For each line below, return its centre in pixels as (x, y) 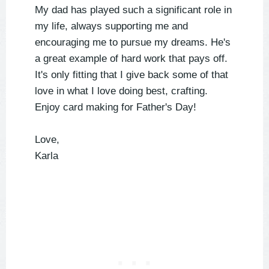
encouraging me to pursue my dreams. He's (133, 43)
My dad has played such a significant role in (133, 10)
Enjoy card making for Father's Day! (116, 107)
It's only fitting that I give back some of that (131, 75)
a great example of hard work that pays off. (131, 59)
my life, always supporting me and (111, 26)
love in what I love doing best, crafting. (121, 91)
